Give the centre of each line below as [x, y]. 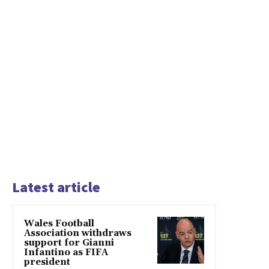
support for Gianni [69, 243]
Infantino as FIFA [66, 253]
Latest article [56, 187]
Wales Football [59, 224]
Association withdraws [78, 234]
